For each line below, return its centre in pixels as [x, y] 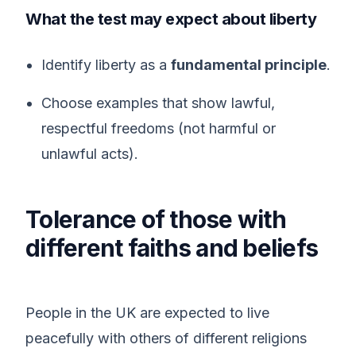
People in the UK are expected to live [147, 313]
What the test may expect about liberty [171, 19]
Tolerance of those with [156, 219]
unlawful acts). [90, 154]
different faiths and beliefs [172, 248]
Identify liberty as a [106, 65]
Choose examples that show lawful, [158, 103]
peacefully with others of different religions [166, 338]
